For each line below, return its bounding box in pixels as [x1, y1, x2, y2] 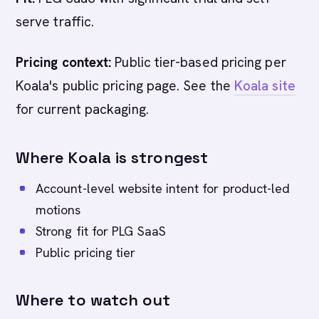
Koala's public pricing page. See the [16, 77, 234, 95]
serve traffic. [16, 13, 95, 31]
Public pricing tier [36, 244, 136, 261]
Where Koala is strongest [16, 147, 208, 167]
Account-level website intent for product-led [36, 180, 291, 197]
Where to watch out [16, 290, 171, 310]
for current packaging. [16, 100, 149, 118]
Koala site [234, 77, 296, 95]
